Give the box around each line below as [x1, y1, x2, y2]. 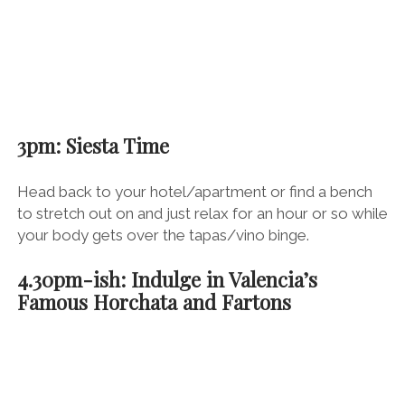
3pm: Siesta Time [16, 132, 169, 160]
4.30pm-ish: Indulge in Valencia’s [16, 266, 317, 294]
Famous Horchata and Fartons [16, 288, 291, 316]
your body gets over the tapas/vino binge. [16, 225, 309, 244]
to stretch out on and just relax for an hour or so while [16, 203, 388, 222]
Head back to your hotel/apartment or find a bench [16, 182, 372, 201]
